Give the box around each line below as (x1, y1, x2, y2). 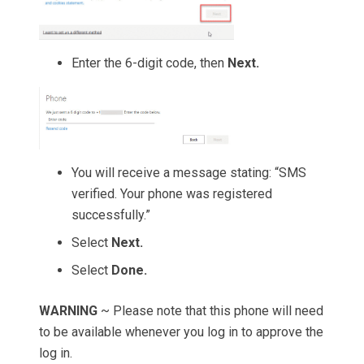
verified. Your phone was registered (71, 185, 272, 201)
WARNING (39, 302, 97, 318)
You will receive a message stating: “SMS (71, 164, 306, 180)
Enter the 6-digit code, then (71, 55, 227, 71)
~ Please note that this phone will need (97, 302, 323, 318)
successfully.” (71, 206, 150, 223)
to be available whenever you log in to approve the (39, 323, 323, 340)
